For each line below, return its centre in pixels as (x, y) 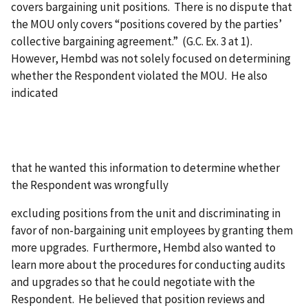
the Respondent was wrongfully (90, 185)
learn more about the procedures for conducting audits (148, 265)
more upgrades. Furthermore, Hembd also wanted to (143, 248)
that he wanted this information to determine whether (145, 167)
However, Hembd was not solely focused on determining (151, 58)
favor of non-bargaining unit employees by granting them (152, 231)
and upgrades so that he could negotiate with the (133, 282)
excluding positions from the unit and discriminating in (146, 213)
